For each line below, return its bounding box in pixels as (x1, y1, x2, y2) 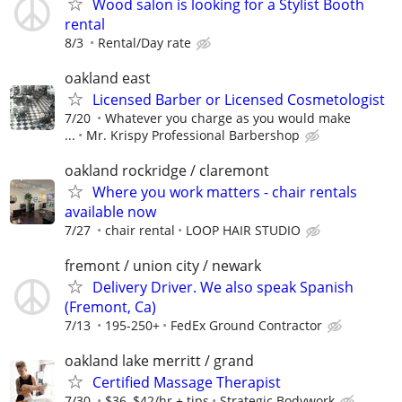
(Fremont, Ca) (65, 297, 156, 318)
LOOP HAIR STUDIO (186, 222, 301, 240)
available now (65, 202, 156, 223)
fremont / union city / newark (65, 256, 261, 276)
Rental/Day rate (98, 33, 191, 51)
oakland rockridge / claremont (65, 161, 269, 181)
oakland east (65, 67, 151, 88)
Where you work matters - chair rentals (92, 182, 357, 203)
